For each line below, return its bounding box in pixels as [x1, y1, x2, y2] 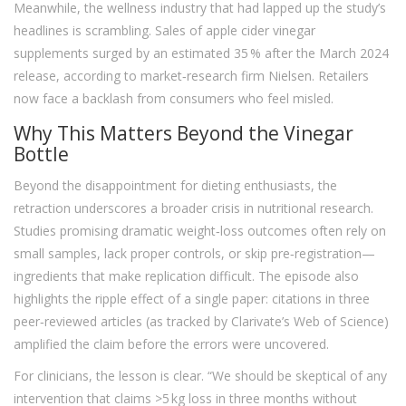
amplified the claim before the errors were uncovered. [14, 335, 329, 353]
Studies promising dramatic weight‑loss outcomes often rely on [14, 222, 386, 240]
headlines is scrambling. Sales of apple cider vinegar [14, 22, 315, 40]
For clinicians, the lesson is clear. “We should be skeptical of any [14, 367, 387, 385]
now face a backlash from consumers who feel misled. [14, 90, 333, 108]
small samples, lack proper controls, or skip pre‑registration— [14, 245, 375, 263]
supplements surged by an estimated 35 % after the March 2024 [14, 44, 389, 63]
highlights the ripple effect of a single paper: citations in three [14, 290, 370, 308]
